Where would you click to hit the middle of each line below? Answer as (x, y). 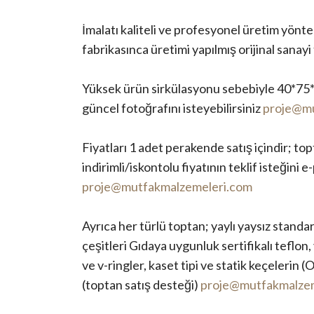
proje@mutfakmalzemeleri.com (167, 186)
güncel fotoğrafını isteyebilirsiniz (172, 108)
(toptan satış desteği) (141, 284)
